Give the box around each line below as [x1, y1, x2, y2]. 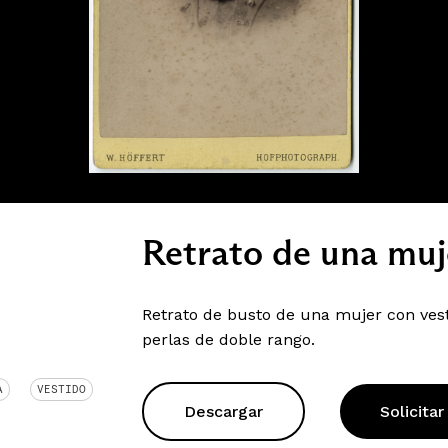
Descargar [183, 402, 263, 421]
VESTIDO [37, 382, 86, 396]
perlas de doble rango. [141, 330, 315, 349]
